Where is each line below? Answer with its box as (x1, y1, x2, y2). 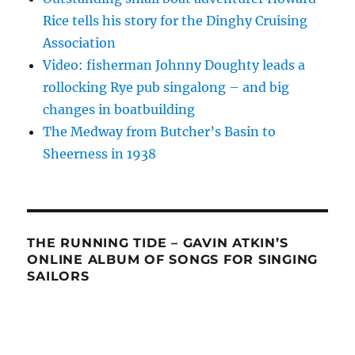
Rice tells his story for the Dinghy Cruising (43, 12, 308, 29)
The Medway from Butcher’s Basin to (43, 123, 277, 139)
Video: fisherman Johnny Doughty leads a (43, 56, 306, 73)
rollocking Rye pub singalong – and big (43, 78, 290, 95)
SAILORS (27, 268, 90, 284)
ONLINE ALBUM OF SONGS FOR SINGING (27, 251, 319, 267)
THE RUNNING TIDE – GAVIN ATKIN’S (27, 235, 288, 250)
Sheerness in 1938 (43, 145, 157, 162)
